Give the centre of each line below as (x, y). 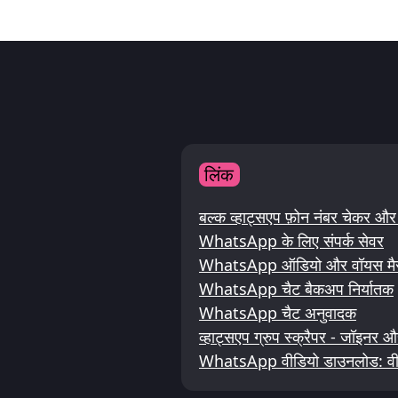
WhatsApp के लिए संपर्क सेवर (291, 241)
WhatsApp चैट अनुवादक (278, 313)
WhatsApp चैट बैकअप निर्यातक (296, 289)
